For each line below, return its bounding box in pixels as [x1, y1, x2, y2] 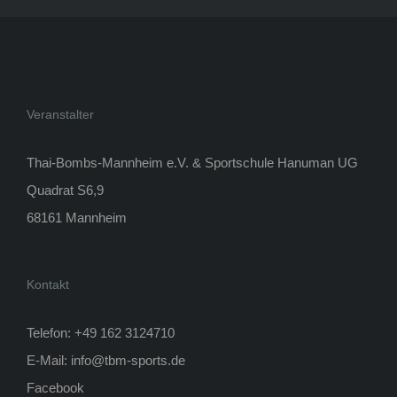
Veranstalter [27, 107, 94, 122]
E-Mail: [27, 353, 71, 369]
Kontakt [27, 277, 69, 292]
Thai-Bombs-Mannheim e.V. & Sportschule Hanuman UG [27, 155, 358, 171]
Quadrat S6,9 [27, 183, 104, 198]
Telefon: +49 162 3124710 [27, 325, 175, 341]
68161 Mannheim [27, 210, 127, 226]
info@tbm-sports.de [71, 353, 185, 369]
